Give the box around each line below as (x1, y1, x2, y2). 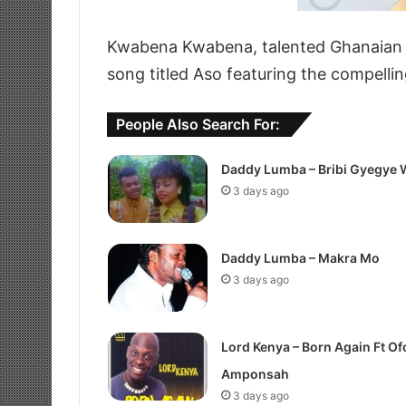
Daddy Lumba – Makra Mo (220, 250, 380, 266)
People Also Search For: (116, 115, 280, 134)
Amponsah (220, 366, 289, 382)
